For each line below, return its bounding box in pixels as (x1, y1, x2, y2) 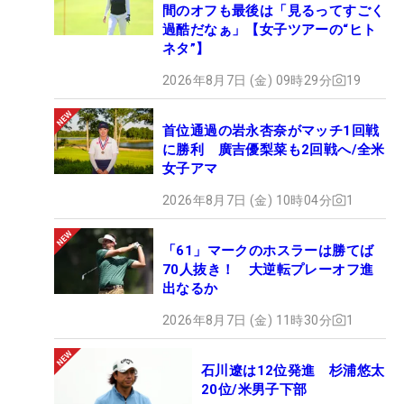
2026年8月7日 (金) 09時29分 (162, 72, 332, 87)
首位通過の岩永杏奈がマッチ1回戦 (162, 122, 380, 139)
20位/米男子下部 (201, 381, 308, 398)
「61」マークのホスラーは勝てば (162, 242, 374, 259)
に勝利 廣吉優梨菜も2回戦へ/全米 (162, 141, 385, 158)
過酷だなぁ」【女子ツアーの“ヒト (162, 21, 377, 38)
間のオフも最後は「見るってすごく (162, 2, 385, 19)
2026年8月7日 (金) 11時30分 (162, 312, 332, 327)
